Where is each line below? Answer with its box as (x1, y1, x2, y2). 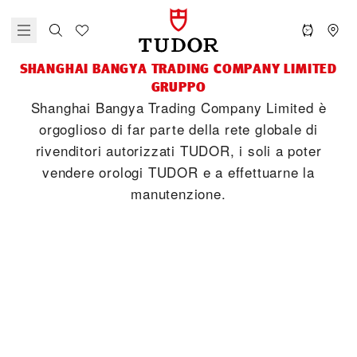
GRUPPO (151, 77, 206, 96)
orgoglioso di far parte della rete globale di (39, 119, 318, 139)
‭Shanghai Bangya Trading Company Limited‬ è (30, 97, 327, 117)
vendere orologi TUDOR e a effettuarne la (42, 162, 315, 182)
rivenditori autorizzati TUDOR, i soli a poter (35, 140, 322, 160)
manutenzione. (131, 183, 226, 203)
